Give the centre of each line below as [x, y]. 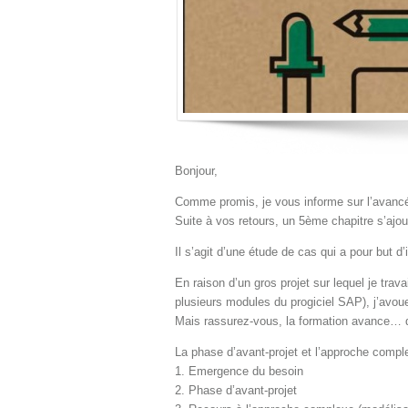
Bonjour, [196, 171]
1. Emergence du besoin [239, 372]
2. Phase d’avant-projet [236, 391]
